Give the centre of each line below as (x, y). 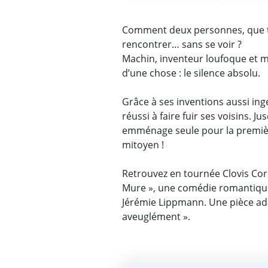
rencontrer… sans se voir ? (182, 44)
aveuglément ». (156, 216)
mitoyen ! (143, 144)
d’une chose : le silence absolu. (193, 73)
